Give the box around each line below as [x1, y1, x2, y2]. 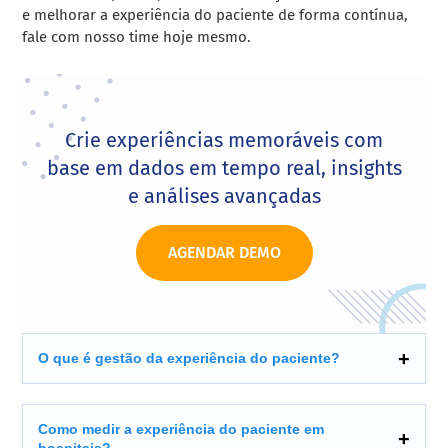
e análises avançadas [127, 184, 321, 209]
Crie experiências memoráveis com [65, 128, 383, 153]
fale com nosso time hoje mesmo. [22, 28, 252, 47]
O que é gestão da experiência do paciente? [38, 350, 341, 367]
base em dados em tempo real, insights [46, 156, 402, 181]
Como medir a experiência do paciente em [38, 421, 325, 438]
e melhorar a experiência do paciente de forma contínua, [22, 6, 409, 25]
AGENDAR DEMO [167, 243, 281, 263]
